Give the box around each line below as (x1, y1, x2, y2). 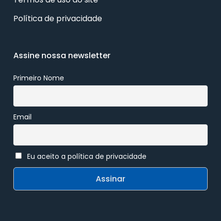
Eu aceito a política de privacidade (27, 151, 147, 161)
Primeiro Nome (13, 73, 64, 83)
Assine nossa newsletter (13, 50, 110, 62)
